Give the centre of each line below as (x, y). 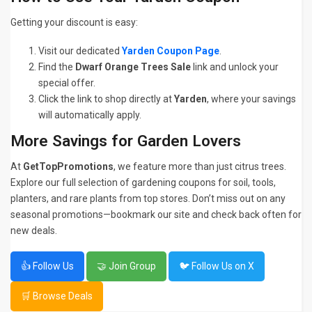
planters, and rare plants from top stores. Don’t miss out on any (148, 198)
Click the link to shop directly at (106, 99)
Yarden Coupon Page (171, 51)
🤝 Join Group (126, 266)
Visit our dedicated (80, 51)
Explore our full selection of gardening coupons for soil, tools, (143, 182)
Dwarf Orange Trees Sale (133, 67)
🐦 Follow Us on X (217, 266)
